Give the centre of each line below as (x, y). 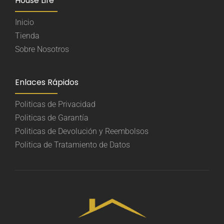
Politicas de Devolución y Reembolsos (82, 131)
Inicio (24, 22)
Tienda (27, 36)
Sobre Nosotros (42, 49)
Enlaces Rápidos (47, 82)
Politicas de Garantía (52, 118)
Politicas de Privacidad (55, 104)
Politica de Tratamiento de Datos (72, 145)
